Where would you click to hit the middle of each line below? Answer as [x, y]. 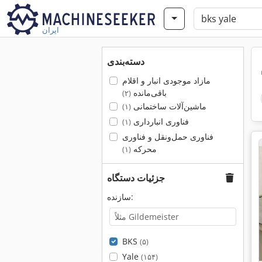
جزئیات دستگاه [136, 178]
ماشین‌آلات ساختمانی [168, 106]
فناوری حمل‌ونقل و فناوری [168, 137]
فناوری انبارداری [160, 121]
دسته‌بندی [126, 61]
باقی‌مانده [149, 93]
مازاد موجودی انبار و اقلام [166, 80]
